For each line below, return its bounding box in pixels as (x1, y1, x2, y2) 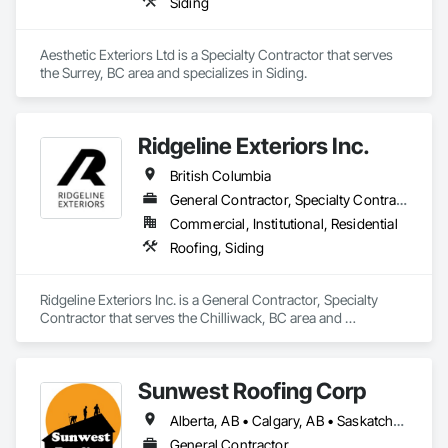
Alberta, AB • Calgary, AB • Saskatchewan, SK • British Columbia (393, 412, 405, 429)
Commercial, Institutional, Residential (170, 215, 398, 232)
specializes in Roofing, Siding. (40, 327, 218, 344)
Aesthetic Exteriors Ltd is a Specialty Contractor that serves (40, 46, 393, 63)
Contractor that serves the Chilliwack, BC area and (40, 309, 342, 326)
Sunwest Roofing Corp (138, 377, 366, 404)
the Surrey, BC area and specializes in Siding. (40, 64, 307, 81)
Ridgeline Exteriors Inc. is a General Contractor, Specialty (40, 291, 378, 308)
